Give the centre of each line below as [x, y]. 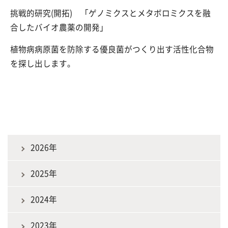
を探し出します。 [43, 64]
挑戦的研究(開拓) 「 [49, 13]
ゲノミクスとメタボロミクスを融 [150, 13]
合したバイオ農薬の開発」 [63, 27]
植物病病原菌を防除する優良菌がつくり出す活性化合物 [112, 49]
